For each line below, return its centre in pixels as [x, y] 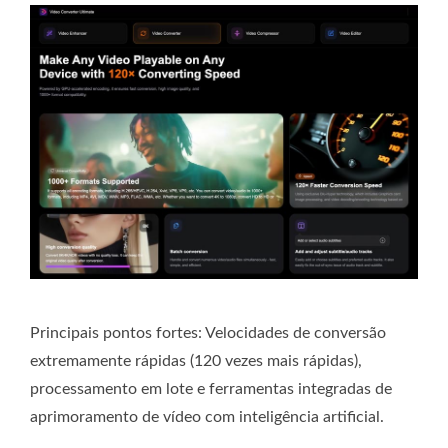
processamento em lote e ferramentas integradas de [211, 389]
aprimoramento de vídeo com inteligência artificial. [207, 417]
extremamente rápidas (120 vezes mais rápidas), [196, 361]
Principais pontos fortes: [116, 333]
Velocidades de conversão [294, 333]
